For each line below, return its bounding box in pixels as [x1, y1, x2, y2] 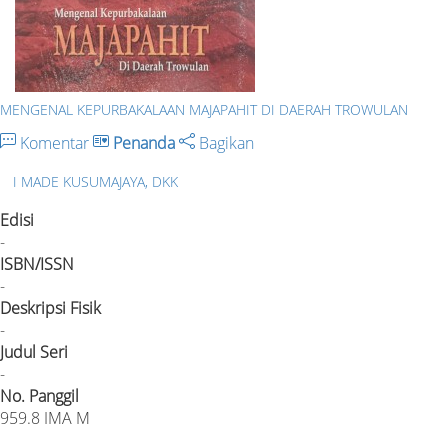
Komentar [16, 132, 93, 154]
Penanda [113, 132, 175, 154]
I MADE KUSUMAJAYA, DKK [13, 171, 178, 191]
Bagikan [195, 132, 254, 154]
